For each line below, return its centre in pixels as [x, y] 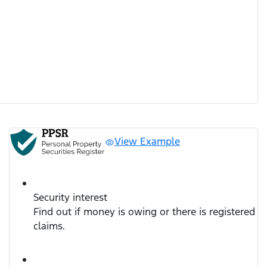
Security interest [70, 197]
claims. [49, 226]
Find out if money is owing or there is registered [144, 212]
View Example [147, 142]
